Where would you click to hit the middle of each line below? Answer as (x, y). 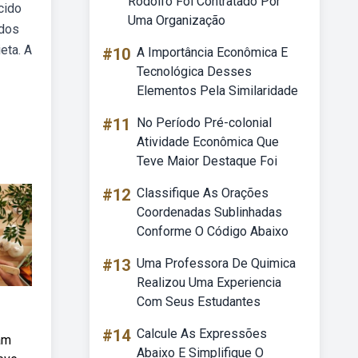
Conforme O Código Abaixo (213, 231)
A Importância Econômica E (212, 52)
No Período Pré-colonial (204, 123)
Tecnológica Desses (194, 72)
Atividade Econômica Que (208, 142)
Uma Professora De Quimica (216, 263)
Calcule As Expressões (202, 334)
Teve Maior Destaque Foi (207, 161)
